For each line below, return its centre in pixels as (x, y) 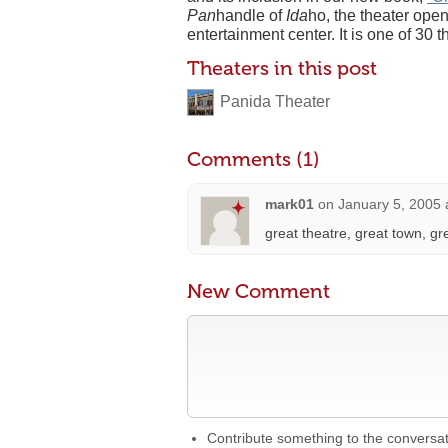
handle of (251, 15)
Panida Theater (275, 101)
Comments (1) (253, 159)
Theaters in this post (282, 68)
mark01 (289, 204)
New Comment (258, 291)
